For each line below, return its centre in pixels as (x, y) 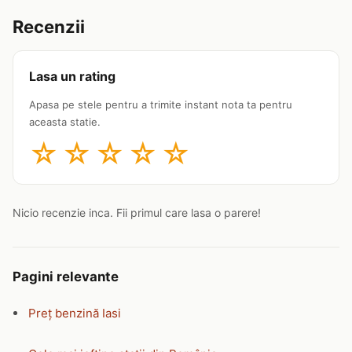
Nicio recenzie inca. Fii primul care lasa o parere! (137, 213)
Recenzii (49, 27)
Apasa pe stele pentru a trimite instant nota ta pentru (161, 104)
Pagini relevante (66, 277)
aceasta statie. (65, 122)
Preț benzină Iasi (75, 313)
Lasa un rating (72, 76)
